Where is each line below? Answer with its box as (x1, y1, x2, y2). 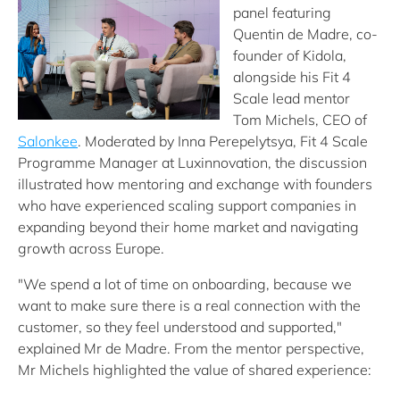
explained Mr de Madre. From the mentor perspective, (18, 339, 364, 357)
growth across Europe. (18, 239, 164, 257)
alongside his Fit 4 (233, 68, 351, 86)
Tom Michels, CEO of (233, 111, 367, 129)
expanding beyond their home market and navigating (18, 218, 359, 236)
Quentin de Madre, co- (233, 25, 378, 43)
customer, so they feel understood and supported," (18, 318, 342, 336)
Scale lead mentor (233, 89, 350, 107)
